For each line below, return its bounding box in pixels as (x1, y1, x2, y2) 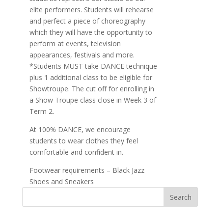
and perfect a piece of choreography (29, 16, 145, 26)
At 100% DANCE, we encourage (29, 125, 131, 134)
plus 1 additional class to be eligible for (29, 73, 152, 82)
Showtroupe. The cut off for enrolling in (29, 84, 154, 93)
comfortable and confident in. (29, 147, 123, 157)
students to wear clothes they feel (29, 136, 138, 145)
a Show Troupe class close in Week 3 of (29, 95, 156, 105)
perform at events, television (29, 39, 121, 48)
